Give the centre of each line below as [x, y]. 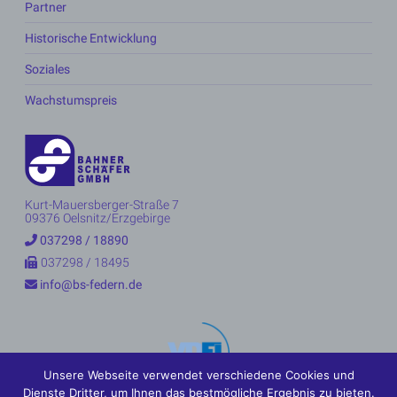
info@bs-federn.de [91, 284]
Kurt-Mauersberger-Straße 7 [102, 204]
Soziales [47, 69]
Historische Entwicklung [91, 38]
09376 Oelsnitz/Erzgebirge [97, 218]
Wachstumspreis [71, 100]
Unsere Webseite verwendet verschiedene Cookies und [198, 375]
